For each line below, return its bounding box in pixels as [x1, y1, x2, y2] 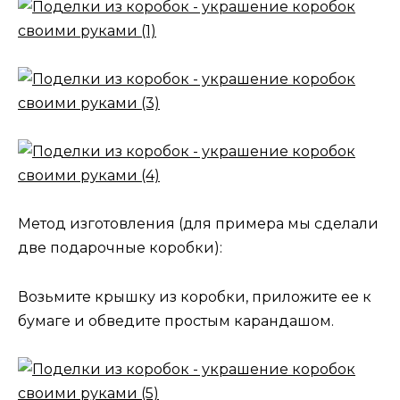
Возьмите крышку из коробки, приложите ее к [18, 287, 371, 305]
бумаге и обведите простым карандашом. [18, 312, 334, 329]
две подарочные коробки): [18, 239, 222, 257]
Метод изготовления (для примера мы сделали [18, 215, 379, 233]
